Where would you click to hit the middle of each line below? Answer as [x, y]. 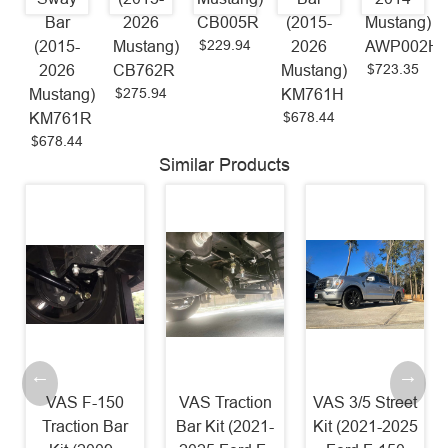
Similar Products [224, 164]
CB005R [228, 22]
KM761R [61, 118]
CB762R [144, 70]
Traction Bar [85, 426]
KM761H [313, 94]
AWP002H [403, 46]
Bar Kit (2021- [225, 426]
